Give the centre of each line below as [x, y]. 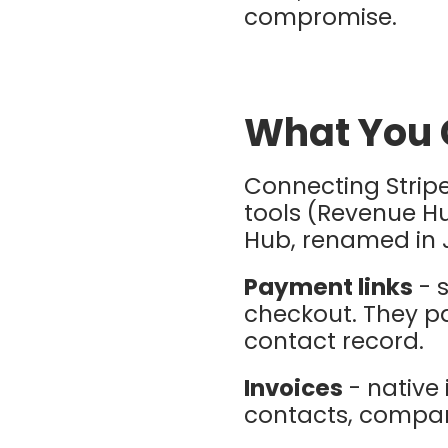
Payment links [329, 286]
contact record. [334, 340]
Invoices [294, 387]
